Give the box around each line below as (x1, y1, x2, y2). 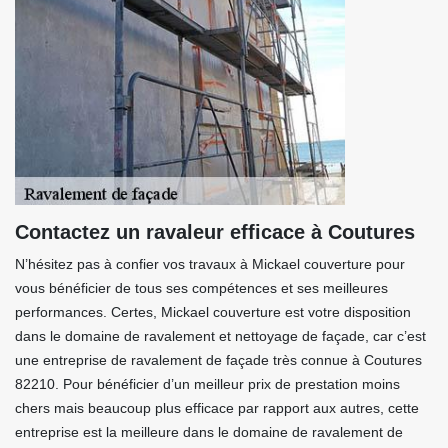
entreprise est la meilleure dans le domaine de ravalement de (15, 424, 403, 440)
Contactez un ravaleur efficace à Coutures (15, 221, 415, 243)
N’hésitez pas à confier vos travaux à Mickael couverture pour (15, 256, 405, 272)
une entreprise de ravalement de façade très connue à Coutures (15, 352, 422, 368)
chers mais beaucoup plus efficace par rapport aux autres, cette (15, 400, 419, 416)
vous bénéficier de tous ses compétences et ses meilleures (15, 280, 388, 296)
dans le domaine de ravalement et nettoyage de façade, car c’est (15, 328, 426, 344)
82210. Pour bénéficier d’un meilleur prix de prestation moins (15, 376, 400, 392)
